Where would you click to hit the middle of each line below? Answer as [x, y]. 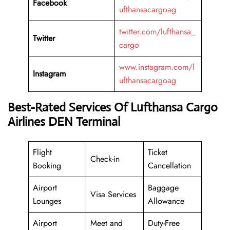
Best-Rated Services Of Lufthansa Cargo [113, 108]
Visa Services [113, 195]
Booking [47, 166]
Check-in [105, 159]
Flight [42, 152]
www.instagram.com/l [157, 67]
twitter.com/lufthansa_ [157, 32]
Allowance [166, 201]
